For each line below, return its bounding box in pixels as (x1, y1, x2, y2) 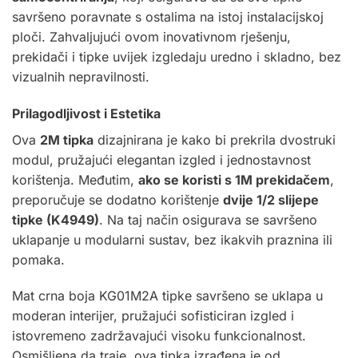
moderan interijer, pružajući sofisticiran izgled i (12, 308, 294, 324)
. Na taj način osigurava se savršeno (99, 211, 317, 228)
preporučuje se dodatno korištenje (12, 191, 223, 208)
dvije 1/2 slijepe (223, 191, 319, 208)
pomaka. (12, 251, 65, 268)
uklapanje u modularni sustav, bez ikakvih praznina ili (12, 231, 332, 248)
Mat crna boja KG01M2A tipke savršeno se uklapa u (12, 288, 323, 304)
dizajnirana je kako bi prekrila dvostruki (93, 131, 336, 148)
